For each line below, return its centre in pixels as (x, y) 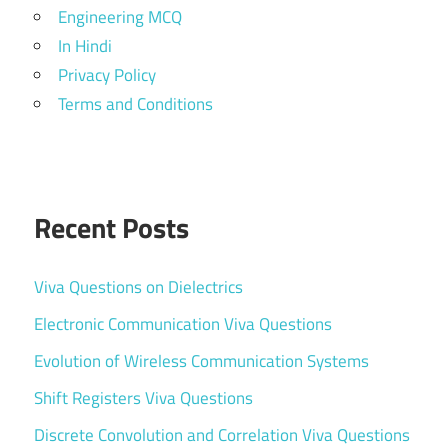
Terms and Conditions (135, 104)
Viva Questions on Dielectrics (138, 286)
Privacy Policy (107, 75)
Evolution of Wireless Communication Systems (201, 360)
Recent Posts (111, 228)
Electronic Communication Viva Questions (183, 323)
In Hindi (85, 46)
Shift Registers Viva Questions (143, 397)
